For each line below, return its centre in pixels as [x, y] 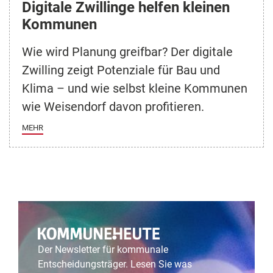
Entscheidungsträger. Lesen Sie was [115, 264]
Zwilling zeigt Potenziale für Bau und [121, 70]
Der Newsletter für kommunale [103, 250]
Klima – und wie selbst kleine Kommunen [135, 89]
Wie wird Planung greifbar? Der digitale [127, 52]
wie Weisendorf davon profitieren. [113, 107]
